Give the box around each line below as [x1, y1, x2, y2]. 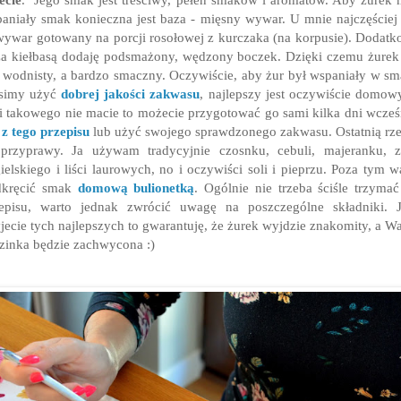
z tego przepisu [2, 124, 90, 140]
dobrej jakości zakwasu [61, 86, 200, 102]
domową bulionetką [77, 180, 195, 196]
